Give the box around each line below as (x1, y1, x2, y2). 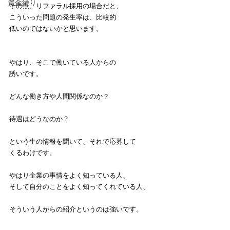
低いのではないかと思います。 (9, 24, 103, 32)
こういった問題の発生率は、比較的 (9, 13, 116, 21)
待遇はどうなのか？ (9, 114, 69, 123)
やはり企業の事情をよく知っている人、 (9, 171, 129, 179)
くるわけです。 (9, 148, 56, 157)
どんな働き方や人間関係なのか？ (9, 92, 109, 100)
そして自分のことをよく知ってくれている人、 (9, 182, 149, 190)
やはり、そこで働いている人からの (9, 58, 116, 66)
